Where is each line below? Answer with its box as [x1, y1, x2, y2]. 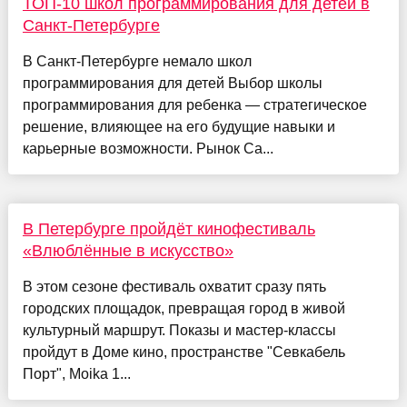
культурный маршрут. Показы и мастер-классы [22, 323, 336, 339]
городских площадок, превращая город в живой [22, 301, 345, 317]
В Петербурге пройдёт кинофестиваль [22, 220, 315, 239]
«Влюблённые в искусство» [22, 242, 233, 261]
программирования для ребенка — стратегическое [22, 97, 367, 114]
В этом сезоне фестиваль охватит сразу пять [22, 279, 326, 295]
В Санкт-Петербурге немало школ [22, 54, 252, 70]
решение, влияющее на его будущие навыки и [22, 119, 335, 135]
